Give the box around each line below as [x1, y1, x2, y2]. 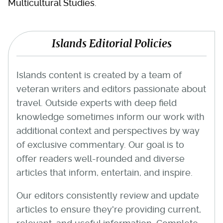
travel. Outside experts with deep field [16, 98, 177, 108]
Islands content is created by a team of [16, 70, 182, 80]
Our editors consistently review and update [16, 190, 199, 201]
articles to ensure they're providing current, [16, 204, 201, 215]
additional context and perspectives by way [16, 125, 200, 136]
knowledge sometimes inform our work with [16, 111, 205, 122]
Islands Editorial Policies [51, 37, 172, 50]
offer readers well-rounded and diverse [16, 153, 185, 164]
